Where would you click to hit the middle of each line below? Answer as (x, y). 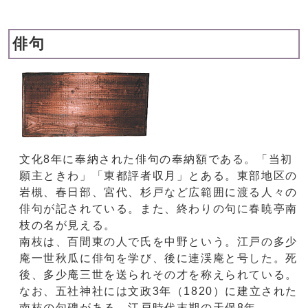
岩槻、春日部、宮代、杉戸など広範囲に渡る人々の (158, 192)
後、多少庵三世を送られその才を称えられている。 (158, 275)
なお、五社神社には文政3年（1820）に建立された (159, 291)
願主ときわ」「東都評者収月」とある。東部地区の (158, 176)
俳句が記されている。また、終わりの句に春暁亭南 (158, 209)
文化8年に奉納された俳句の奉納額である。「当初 (156, 159)
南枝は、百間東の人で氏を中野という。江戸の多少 (158, 242)
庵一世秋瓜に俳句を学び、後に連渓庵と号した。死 (158, 258)
